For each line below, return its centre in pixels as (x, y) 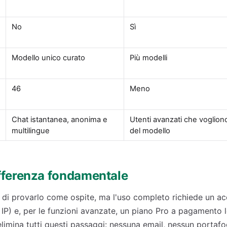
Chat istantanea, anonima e (60, 120)
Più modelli (149, 58)
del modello (150, 131)
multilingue (31, 131)
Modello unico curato (49, 58)
